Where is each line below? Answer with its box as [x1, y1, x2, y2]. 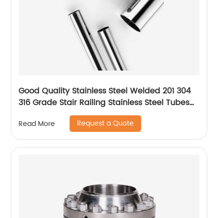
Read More [18, 118, 55, 129]
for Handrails [18, 108, 69, 121]
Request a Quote [77, 118, 134, 129]
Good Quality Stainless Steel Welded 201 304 [18, 85, 191, 98]
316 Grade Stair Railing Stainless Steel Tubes [18, 96, 190, 109]
